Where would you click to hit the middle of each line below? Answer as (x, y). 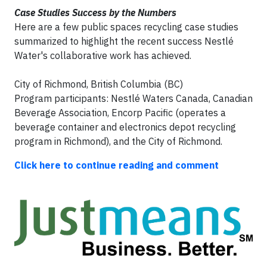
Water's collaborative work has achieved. (103, 55)
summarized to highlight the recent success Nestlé (124, 41)
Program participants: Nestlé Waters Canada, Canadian (133, 98)
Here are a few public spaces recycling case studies (126, 27)
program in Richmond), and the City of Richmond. (118, 141)
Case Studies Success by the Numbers (95, 13)
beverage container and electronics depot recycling (125, 127)
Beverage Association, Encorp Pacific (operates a (120, 113)
